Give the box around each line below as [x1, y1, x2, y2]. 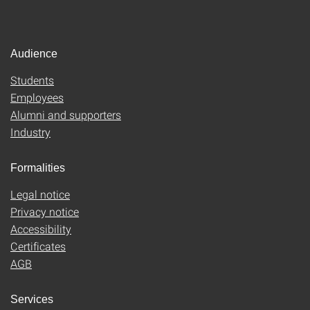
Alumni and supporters [10, 107, 121, 122]
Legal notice [10, 187, 70, 201]
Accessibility [10, 221, 71, 236]
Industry [10, 125, 51, 139]
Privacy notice [10, 204, 79, 219]
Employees [10, 90, 64, 104]
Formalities [10, 162, 65, 174]
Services [10, 293, 53, 305]
